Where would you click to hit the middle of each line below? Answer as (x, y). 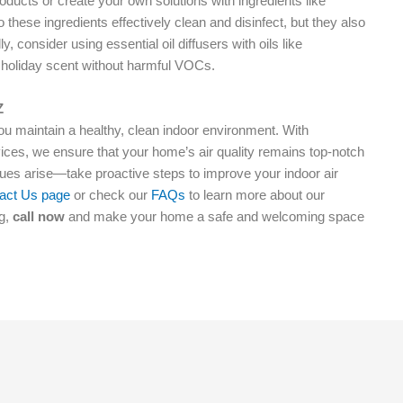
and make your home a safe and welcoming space (215, 216)
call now (39, 216)
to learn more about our (255, 195)
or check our (109, 195)
